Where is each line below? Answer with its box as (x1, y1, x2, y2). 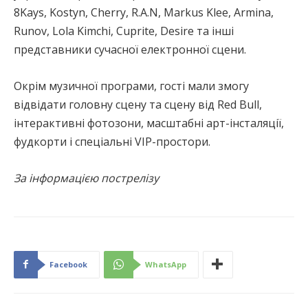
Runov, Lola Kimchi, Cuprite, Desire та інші (14, 23, 234, 38)
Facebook (49, 258, 87, 269)
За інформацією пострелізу (14, 170, 159, 186)
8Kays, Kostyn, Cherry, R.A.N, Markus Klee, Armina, (14, 4, 274, 20)
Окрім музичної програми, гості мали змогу (14, 78, 249, 93)
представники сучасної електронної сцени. (14, 41, 246, 57)
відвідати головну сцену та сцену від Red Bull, (14, 96, 262, 112)
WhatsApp (145, 258, 186, 269)
